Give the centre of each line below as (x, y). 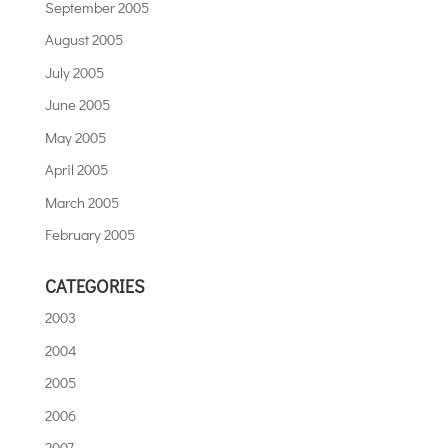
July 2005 (74, 71)
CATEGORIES (94, 286)
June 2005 (77, 104)
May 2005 (75, 136)
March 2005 (81, 201)
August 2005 (83, 39)
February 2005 (89, 234)
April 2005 (76, 169)
